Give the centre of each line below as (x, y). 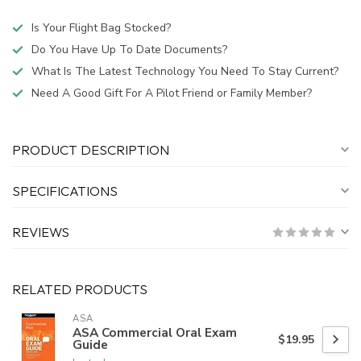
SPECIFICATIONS (65, 191)
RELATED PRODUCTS (80, 289)
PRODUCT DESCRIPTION (91, 150)
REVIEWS (41, 232)
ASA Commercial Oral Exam (155, 333)
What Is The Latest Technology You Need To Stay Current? (185, 72)
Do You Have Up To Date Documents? (129, 50)
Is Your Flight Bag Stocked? (101, 28)
